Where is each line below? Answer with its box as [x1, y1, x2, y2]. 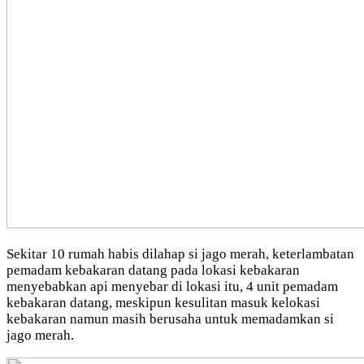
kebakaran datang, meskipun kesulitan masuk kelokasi [6, 294, 320, 310]
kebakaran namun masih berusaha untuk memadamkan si [6, 310, 334, 327]
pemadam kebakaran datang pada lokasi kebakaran [6, 262, 300, 278]
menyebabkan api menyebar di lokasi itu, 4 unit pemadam [6, 278, 338, 294]
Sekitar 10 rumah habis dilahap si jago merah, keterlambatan [6, 245, 354, 262]
